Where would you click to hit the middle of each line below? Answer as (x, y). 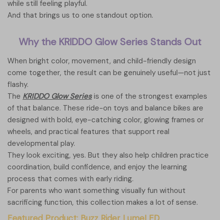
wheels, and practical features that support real (88, 132)
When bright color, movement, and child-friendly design (102, 61)
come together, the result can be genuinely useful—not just (109, 73)
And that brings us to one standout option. (80, 15)
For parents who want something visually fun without (96, 191)
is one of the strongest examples (150, 96)
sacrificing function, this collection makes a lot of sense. (103, 203)
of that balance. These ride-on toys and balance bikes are (105, 108)
